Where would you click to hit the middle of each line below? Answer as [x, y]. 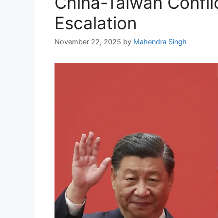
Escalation [96, 23]
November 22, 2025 [88, 42]
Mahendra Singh [160, 42]
